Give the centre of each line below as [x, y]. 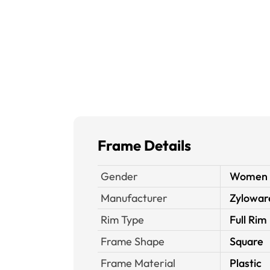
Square [246, 241]
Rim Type [122, 220]
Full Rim [248, 220]
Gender [119, 176]
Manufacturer [134, 198]
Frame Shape [133, 241]
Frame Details [144, 145]
